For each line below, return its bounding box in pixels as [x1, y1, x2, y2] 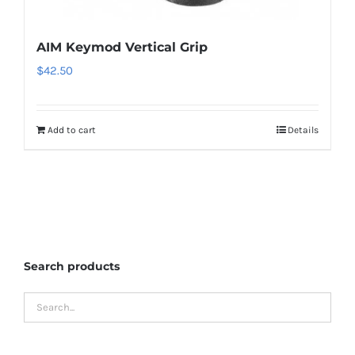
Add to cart [48, 124, 96, 136]
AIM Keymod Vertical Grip [36, 40, 208, 55]
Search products [24, 258, 120, 273]
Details [288, 124, 319, 136]
